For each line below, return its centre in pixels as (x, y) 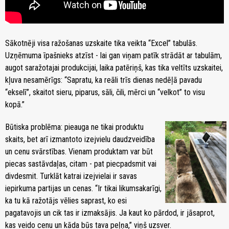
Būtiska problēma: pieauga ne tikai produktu (74, 127)
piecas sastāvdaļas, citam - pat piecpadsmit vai (81, 164)
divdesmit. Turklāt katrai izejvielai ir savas (71, 176)
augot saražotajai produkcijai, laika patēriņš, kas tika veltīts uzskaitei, (114, 67)
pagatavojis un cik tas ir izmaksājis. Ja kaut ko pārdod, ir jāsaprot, (110, 213)
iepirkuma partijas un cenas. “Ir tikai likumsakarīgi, (83, 188)
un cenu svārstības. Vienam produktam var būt (79, 151)
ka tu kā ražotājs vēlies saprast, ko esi (66, 200)
